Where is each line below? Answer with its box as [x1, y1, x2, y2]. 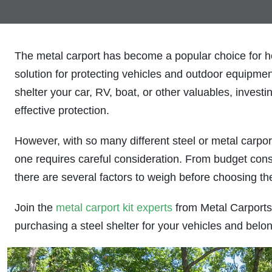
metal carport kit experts [56, 202, 172, 214]
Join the [15, 202, 56, 214]
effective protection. [15, 104, 109, 117]
